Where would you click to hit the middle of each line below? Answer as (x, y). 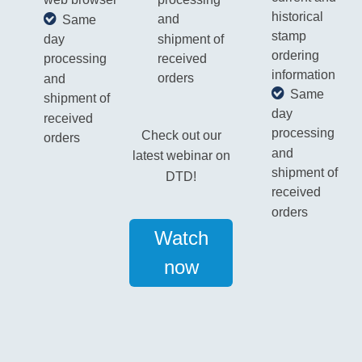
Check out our (181, 136)
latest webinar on (181, 156)
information (303, 74)
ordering (295, 55)
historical (297, 16)
